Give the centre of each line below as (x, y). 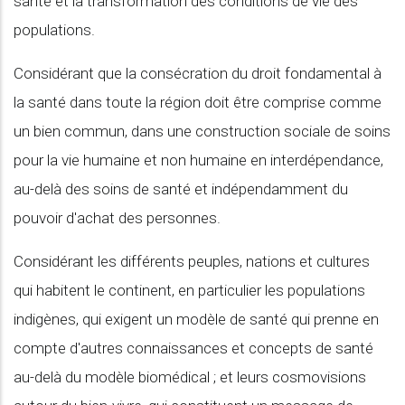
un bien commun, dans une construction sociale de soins (202, 131)
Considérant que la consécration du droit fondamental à (198, 73)
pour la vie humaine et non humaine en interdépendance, (198, 160)
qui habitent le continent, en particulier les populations (189, 290)
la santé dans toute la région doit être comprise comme (198, 102)
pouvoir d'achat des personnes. (117, 218)
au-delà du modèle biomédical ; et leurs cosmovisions (190, 377)
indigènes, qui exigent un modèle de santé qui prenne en (196, 319)
